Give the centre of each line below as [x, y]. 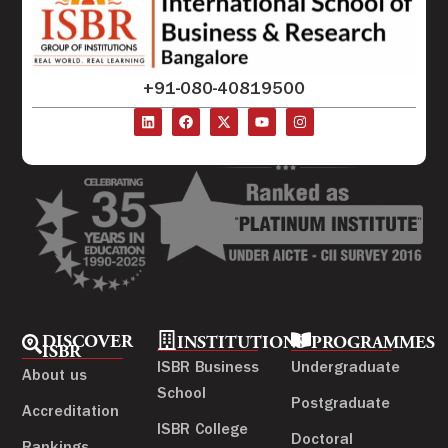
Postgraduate [341, 405]
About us [55, 377]
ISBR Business [207, 369]
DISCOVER [88, 343]
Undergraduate [346, 369]
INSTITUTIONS [240, 344]
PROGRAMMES [373, 344]
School [181, 395]
